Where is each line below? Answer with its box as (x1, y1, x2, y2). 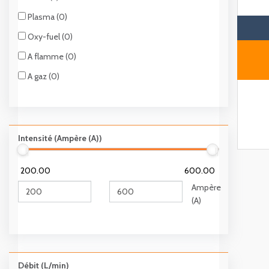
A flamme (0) (26, 51, 76, 62)
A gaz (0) (26, 71, 59, 82)
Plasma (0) (26, 11, 67, 23)
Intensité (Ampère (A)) (18, 133, 102, 144)
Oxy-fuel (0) (26, 31, 73, 43)
